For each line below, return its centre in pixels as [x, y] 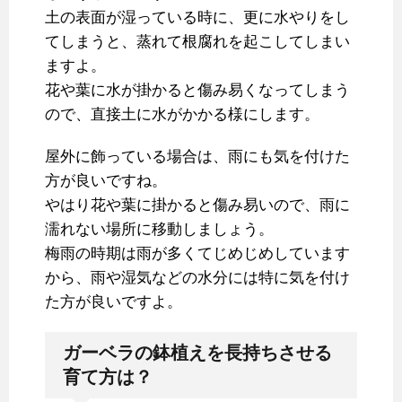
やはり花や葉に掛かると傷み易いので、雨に [197, 205]
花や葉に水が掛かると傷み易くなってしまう [197, 91]
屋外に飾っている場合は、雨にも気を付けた [197, 157]
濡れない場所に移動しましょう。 [159, 230]
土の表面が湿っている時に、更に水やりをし [197, 18]
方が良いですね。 [106, 181]
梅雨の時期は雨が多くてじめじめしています [197, 254]
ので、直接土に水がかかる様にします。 [182, 115]
